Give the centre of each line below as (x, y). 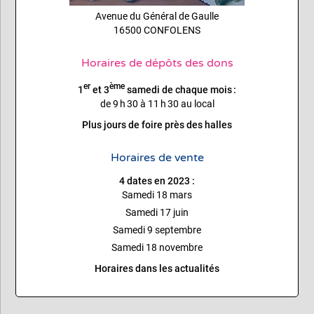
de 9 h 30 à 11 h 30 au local (157, 103)
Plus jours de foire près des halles (157, 124)
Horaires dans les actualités (157, 268)
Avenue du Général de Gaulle (157, 16)
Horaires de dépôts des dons (157, 63)
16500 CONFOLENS (157, 30)
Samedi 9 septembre (157, 230)
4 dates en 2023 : (157, 180)
